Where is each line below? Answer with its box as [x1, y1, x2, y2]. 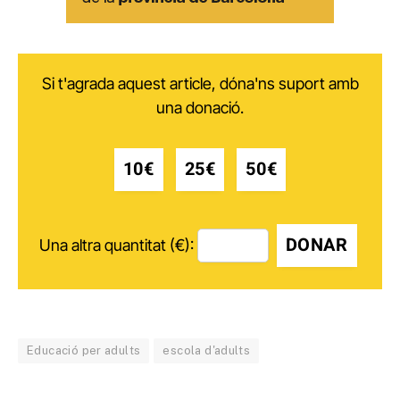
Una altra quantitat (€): [38, 236, 194, 255]
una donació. [156, 97, 244, 117]
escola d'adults [162, 344, 251, 358]
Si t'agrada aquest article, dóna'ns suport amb [41, 73, 359, 93]
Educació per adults [27, 344, 141, 358]
